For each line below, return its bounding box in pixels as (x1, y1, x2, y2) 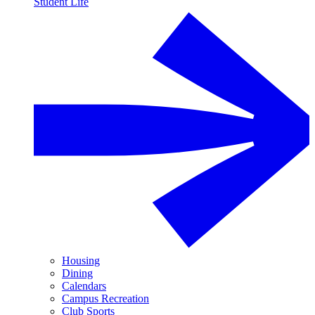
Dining (62, 266, 93, 279)
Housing (62, 254, 100, 266)
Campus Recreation (62, 292, 149, 304)
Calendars (62, 279, 106, 292)
